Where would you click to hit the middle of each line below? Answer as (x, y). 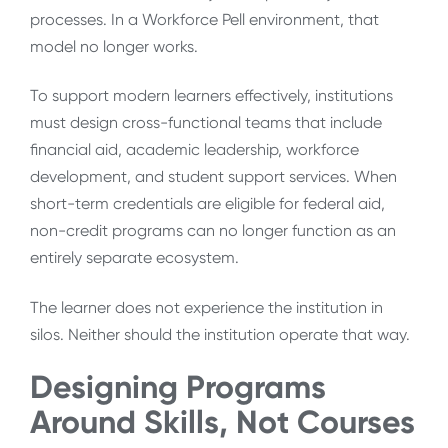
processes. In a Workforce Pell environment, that (204, 20)
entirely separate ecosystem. (134, 258)
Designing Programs (178, 387)
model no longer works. (114, 47)
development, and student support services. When (213, 177)
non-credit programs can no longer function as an (213, 231)
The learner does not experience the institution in (206, 307)
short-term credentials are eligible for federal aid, (207, 204)
